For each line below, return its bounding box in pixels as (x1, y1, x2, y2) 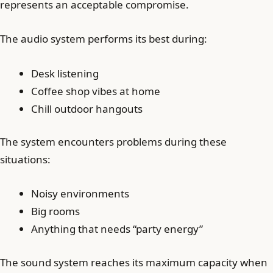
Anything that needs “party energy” (31, 222, 203, 236)
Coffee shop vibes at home (31, 83, 160, 98)
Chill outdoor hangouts (31, 101, 143, 116)
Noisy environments (31, 186, 129, 201)
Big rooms (31, 204, 80, 219)
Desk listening (31, 66, 99, 80)
